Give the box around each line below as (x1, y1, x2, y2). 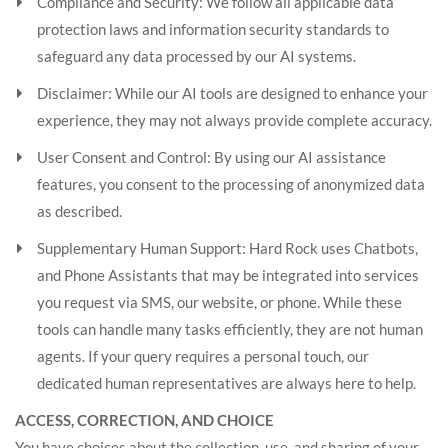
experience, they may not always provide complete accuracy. (37, 111, 432, 129)
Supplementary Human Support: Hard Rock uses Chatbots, (37, 239, 418, 257)
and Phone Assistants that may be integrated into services (37, 266, 419, 284)
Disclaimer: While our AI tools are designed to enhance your (37, 84, 428, 102)
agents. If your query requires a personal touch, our (37, 347, 369, 365)
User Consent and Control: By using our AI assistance (37, 148, 386, 166)
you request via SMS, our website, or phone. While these (37, 293, 402, 311)
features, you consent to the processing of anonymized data (37, 175, 425, 193)
